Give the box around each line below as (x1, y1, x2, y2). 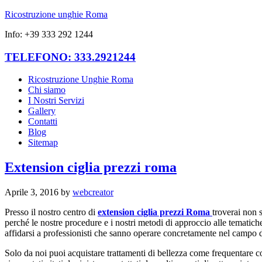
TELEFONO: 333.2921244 (5, 50, 136, 63)
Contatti (28, 116, 57, 127)
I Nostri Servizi (28, 95, 84, 106)
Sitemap (28, 137, 58, 148)
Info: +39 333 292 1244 (5, 29, 93, 39)
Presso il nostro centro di (5, 207, 98, 218)
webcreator (73, 187, 113, 198)
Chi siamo (28, 85, 65, 95)
